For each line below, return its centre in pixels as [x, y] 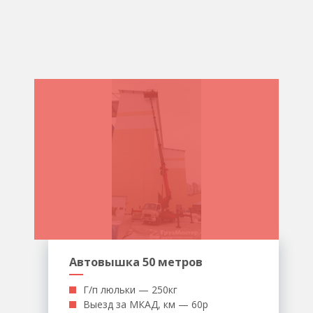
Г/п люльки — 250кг [130, 290]
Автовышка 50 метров [136, 262]
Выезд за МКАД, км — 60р [146, 304]
